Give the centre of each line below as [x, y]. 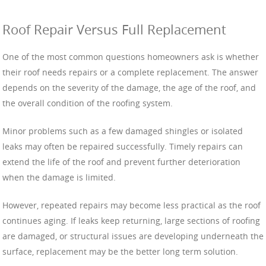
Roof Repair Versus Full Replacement [114, 29]
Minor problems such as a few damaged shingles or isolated [123, 131]
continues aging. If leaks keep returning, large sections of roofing [131, 220]
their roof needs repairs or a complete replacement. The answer [130, 72]
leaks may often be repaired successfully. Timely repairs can [123, 146]
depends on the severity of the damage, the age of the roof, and [129, 87]
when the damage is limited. [59, 177]
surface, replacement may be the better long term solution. [120, 251]
